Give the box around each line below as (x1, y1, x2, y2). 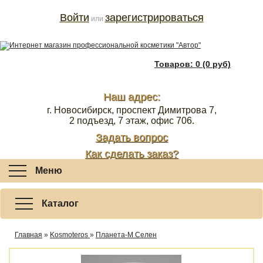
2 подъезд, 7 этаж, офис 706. (69, 116, 194, 126)
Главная (15, 231, 42, 239)
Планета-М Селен (96, 231, 157, 239)
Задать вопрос (95, 131, 168, 143)
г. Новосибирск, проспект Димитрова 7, (46, 105, 217, 115)
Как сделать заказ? (85, 148, 178, 160)
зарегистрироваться (104, 12, 204, 23)
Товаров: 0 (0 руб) (154, 59, 231, 69)
